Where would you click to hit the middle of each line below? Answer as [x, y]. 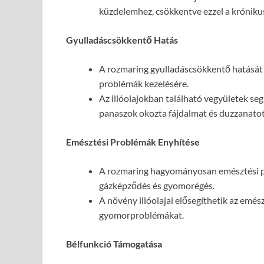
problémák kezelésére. [144, 84]
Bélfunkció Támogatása [114, 244]
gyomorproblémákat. [141, 215]
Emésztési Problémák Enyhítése [133, 142]
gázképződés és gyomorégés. [157, 186]
